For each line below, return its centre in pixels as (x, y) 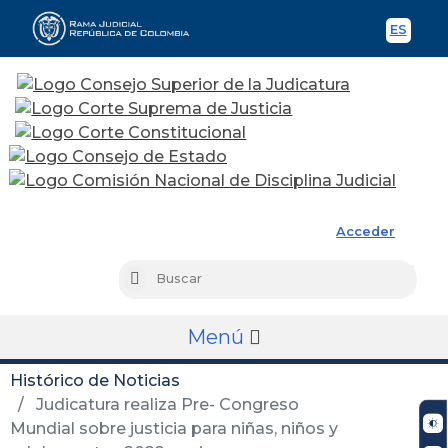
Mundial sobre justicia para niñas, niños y (174, 428)
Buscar (161, 280)
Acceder (366, 231)
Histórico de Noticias (95, 380)
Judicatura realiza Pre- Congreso (165, 404)
